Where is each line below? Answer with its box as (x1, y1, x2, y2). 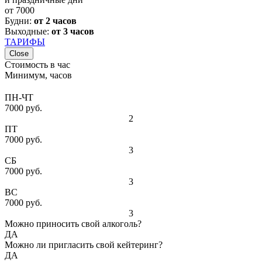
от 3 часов (51, 26, 94, 36)
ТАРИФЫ (5, 36, 45, 47)
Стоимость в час (5, 59, 70, 70)
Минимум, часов (5, 70, 72, 80)
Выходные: (5, 26, 51, 36)
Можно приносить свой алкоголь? (5, 218, 142, 229)
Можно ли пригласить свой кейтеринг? (5, 239, 163, 250)
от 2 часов (34, 15, 77, 26)
